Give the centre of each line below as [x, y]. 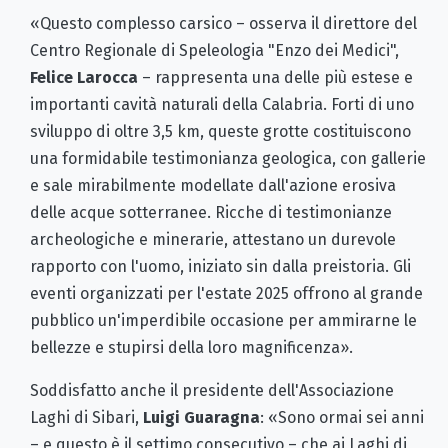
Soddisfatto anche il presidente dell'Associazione [212, 390]
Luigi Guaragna [201, 417]
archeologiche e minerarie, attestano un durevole [213, 239]
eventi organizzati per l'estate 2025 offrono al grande [226, 293]
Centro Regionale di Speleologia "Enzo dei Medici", [214, 50]
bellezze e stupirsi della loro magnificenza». [191, 347]
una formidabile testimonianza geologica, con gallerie [228, 158]
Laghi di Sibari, [86, 417]
